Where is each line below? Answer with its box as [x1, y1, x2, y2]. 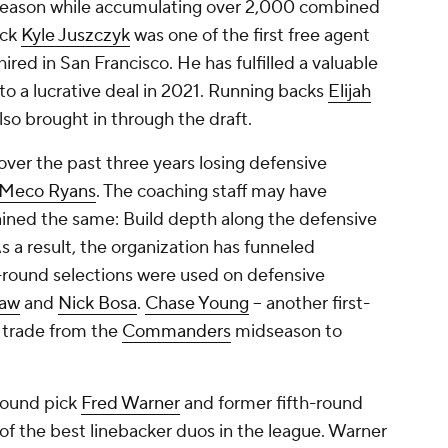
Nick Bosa [58, 292, 137, 316]
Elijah [328, 80, 371, 104]
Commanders [122, 320, 231, 344]
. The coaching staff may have [96, 180, 327, 204]
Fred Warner [81, 392, 180, 416]
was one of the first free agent [130, 24, 370, 48]
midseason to [231, 320, 342, 344]
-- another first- [249, 292, 370, 316]
